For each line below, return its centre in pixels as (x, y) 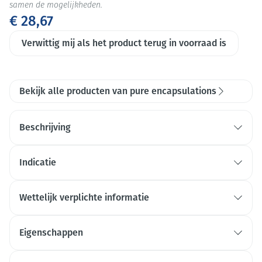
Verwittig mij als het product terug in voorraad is (124, 43)
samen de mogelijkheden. (56, 6)
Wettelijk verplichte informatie (84, 197)
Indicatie (38, 162)
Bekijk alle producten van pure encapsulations (118, 91)
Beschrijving (45, 127)
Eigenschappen (51, 232)
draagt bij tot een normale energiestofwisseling (118, 249)
